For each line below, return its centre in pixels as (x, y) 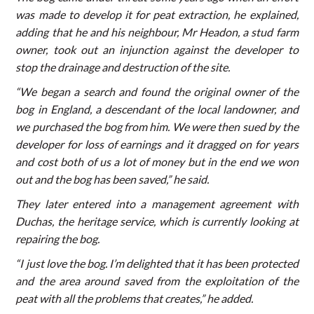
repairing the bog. (58, 238)
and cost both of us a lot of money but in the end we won (157, 161)
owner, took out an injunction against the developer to (157, 49)
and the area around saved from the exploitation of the (157, 280)
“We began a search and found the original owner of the (157, 91)
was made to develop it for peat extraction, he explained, (157, 14)
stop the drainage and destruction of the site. (123, 67)
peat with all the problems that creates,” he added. (135, 298)
